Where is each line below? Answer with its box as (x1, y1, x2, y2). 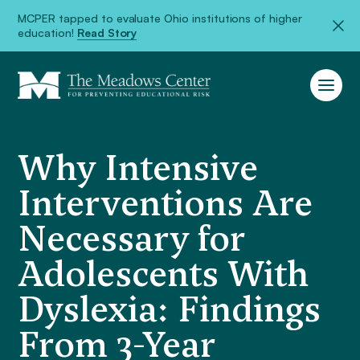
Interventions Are (18, 179, 313, 227)
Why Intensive (18, 144, 259, 192)
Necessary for (18, 215, 246, 263)
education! (18, 26, 77, 39)
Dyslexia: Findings (18, 285, 321, 333)
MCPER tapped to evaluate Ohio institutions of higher (18, 11, 302, 25)
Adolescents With (18, 250, 309, 298)
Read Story (76, 26, 137, 39)
